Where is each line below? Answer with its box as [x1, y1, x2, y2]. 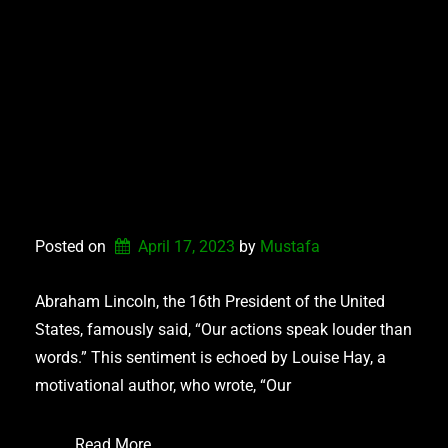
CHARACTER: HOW [35, 57, 359, 107]
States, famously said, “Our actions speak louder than [35, 319, 412, 339]
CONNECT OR [35, 135, 271, 185]
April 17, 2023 [137, 236, 235, 256]
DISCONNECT [35, 174, 268, 224]
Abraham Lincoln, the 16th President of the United [35, 291, 385, 311]
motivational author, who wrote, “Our [35, 375, 291, 395]
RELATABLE [35, 18, 234, 68]
